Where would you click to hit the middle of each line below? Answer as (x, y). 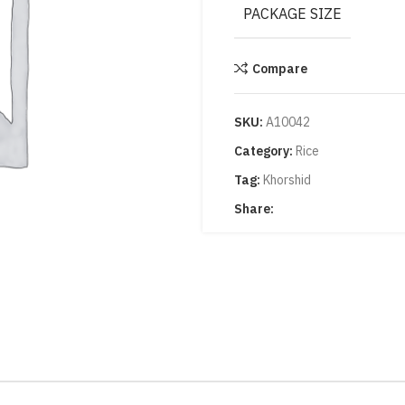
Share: (254, 209)
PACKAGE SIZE (292, 14)
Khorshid (287, 180)
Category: (264, 151)
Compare (279, 68)
